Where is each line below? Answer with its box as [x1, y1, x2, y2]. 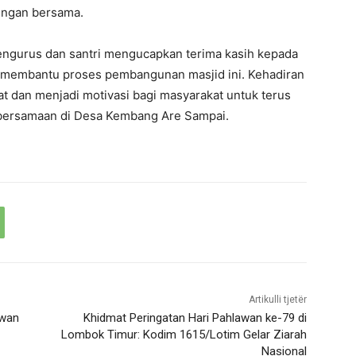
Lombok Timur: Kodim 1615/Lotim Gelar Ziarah [60, 327, 307, 342]
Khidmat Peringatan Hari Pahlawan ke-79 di [83, 311, 307, 326]
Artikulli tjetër [248, 294, 307, 306]
